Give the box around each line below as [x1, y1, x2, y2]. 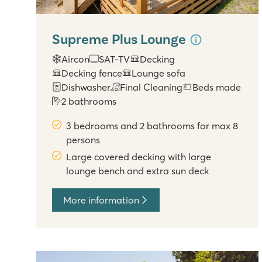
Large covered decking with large [66, 150, 212, 163]
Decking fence [61, 67, 123, 79]
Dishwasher [61, 81, 111, 93]
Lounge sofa [132, 67, 186, 79]
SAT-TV [99, 53, 130, 65]
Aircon [61, 53, 90, 65]
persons [66, 133, 101, 146]
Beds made [192, 81, 241, 93]
